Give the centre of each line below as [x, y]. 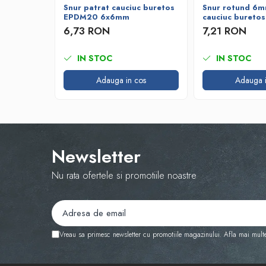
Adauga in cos [121, 80]
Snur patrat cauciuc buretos [119, 7]
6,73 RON [87, 31]
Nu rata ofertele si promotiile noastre [124, 175]
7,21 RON [224, 31]
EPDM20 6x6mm [96, 17]
